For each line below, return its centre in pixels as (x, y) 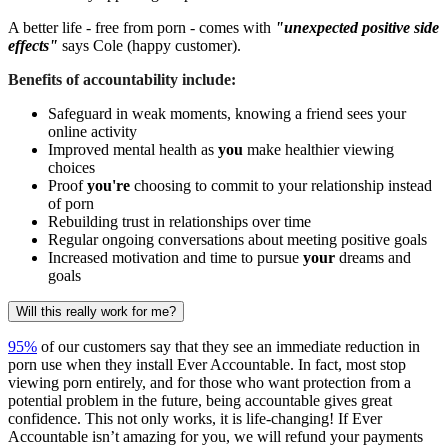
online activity (92, 131)
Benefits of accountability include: (122, 79)
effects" (33, 45)
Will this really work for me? (96, 311)
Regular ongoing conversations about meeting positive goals (237, 239)
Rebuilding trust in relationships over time (179, 221)
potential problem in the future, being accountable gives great (200, 400)
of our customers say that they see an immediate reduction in (228, 346)
